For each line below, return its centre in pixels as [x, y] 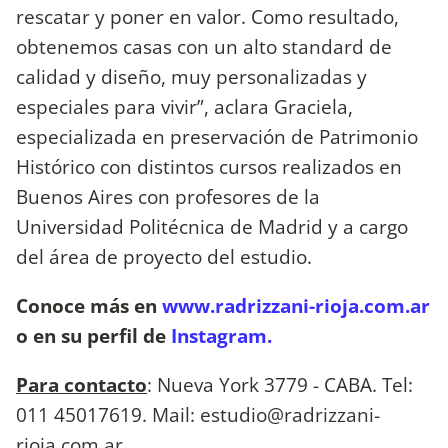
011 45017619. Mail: [108, 415]
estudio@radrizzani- [290, 415]
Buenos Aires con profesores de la [168, 196]
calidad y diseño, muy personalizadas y [191, 76]
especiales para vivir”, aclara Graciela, [184, 106]
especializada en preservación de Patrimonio [217, 136]
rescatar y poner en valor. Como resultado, [207, 16]
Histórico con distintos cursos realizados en [209, 166]
